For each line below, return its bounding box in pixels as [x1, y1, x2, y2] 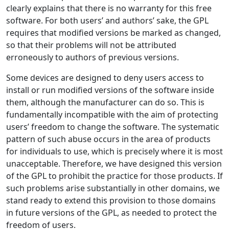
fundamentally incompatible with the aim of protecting [6, 109, 218, 120]
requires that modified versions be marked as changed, [6, 27, 221, 38]
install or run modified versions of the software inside [6, 84, 214, 96]
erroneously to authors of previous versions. [6, 52, 179, 63]
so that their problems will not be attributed [6, 39, 176, 51]
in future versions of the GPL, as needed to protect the [6, 207, 217, 218]
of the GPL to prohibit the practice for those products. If [6, 170, 223, 181]
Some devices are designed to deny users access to [6, 72, 204, 83]
